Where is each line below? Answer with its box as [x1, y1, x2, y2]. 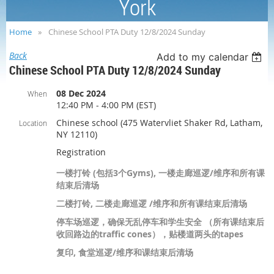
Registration [56, 146, 106, 158]
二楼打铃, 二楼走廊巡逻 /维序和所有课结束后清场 [56, 198, 247, 210]
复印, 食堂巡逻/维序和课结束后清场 [56, 246, 193, 259]
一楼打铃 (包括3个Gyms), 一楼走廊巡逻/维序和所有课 [56, 167, 265, 179]
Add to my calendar [157, 51, 249, 64]
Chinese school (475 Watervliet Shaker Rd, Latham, [56, 117, 262, 129]
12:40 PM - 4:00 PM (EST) [56, 99, 156, 111]
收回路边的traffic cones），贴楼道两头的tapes [56, 228, 243, 240]
